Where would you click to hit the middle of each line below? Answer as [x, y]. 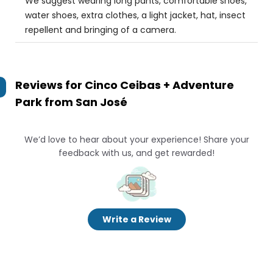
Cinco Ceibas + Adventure [159, 85]
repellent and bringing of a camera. [101, 30]
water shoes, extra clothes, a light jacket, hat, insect [135, 15]
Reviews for [50, 85]
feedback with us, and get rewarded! [136, 153]
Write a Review [136, 219]
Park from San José [71, 102]
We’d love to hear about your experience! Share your [136, 140]
